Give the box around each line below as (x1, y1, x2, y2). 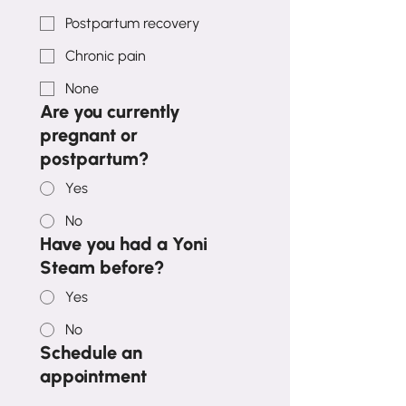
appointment (40, 365, 147, 388)
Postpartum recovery (65, 14, 199, 33)
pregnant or (40, 124, 138, 147)
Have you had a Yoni (40, 233, 208, 256)
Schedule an (40, 342, 142, 364)
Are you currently (40, 101, 180, 123)
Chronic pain (65, 47, 146, 65)
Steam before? (40, 256, 164, 279)
